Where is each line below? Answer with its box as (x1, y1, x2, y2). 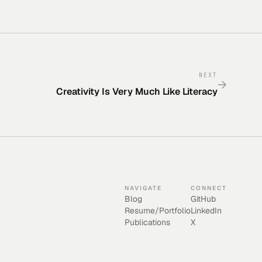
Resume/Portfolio (125, 205, 191, 216)
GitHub (191, 194, 216, 204)
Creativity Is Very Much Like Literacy (56, 85, 218, 98)
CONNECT (191, 184, 227, 192)
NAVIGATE (125, 184, 162, 192)
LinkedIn (191, 205, 222, 216)
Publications (125, 217, 170, 227)
